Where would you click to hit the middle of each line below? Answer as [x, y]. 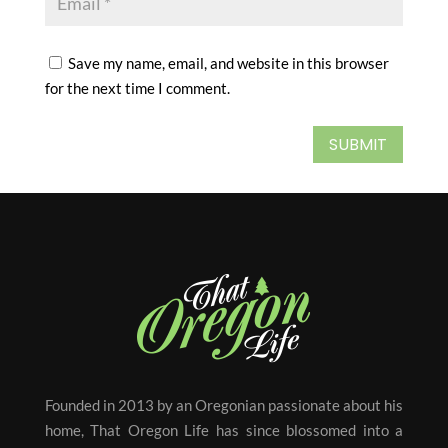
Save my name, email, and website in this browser [228, 63]
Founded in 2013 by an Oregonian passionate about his [224, 404]
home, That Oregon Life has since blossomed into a [224, 429]
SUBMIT [358, 145]
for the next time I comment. [137, 88]
